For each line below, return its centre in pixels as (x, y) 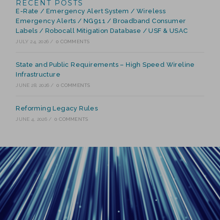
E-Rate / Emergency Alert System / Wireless (91, 11)
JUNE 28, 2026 (33, 85)
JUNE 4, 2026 (31, 119)
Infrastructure (38, 74)
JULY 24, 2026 (32, 41)
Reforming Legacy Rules (57, 108)
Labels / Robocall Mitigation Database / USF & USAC (102, 31)
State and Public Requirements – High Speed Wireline (105, 65)
